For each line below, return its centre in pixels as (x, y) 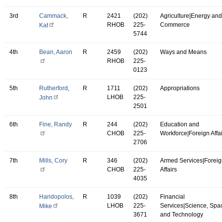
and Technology (182, 214)
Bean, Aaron (56, 52)
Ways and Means (183, 52)
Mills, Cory (53, 160)
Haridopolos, (56, 196)
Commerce (175, 25)
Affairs (168, 169)
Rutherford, (54, 88)
